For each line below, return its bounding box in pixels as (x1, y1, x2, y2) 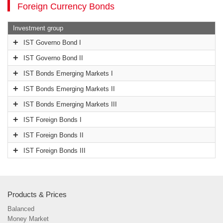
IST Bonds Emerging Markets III (23, 101, 117, 109)
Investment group (13, 24, 63, 32)
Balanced (7, 206, 34, 213)
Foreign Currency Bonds (17, 1, 114, 12)
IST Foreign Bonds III (23, 147, 86, 155)
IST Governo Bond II (23, 54, 83, 62)
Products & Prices (7, 190, 67, 199)
